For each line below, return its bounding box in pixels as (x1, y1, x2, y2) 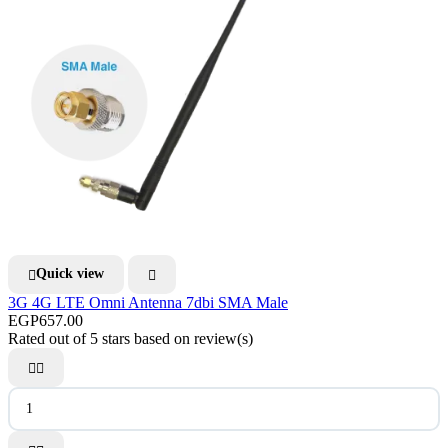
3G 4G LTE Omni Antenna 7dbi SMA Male (8, 293, 288, 311)
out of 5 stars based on (49, 329, 194, 347)
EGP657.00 (8, 311, 83, 329)
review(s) (194, 329, 253, 347)
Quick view (36, 266, 104, 282)
